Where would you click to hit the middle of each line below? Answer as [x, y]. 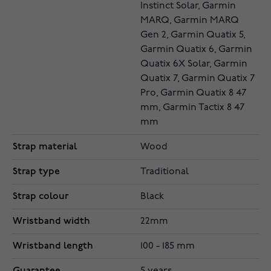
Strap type [36, 171]
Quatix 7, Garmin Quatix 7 [198, 79]
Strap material [45, 147]
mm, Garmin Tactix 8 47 [193, 108]
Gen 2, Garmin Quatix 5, [193, 35]
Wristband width [51, 221]
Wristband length [53, 246]
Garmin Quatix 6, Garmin [196, 50]
